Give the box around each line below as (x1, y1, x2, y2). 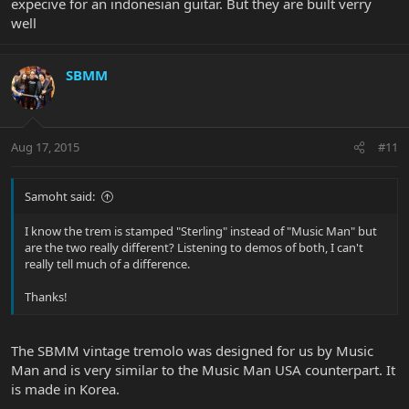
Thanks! (25, 288, 68, 306)
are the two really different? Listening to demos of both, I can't (25, 239, 363, 257)
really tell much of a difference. (25, 256, 190, 273)
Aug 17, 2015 (11, 139, 79, 156)
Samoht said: (25, 188, 95, 205)
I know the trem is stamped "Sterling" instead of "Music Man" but (25, 223, 377, 240)
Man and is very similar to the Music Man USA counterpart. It (11, 360, 395, 379)
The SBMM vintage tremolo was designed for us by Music (11, 341, 373, 360)
